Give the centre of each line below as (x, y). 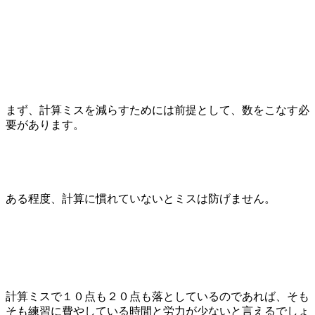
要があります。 (45, 125)
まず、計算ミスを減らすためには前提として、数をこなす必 (157, 110)
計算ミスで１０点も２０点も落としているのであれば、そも (157, 297)
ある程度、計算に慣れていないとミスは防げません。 (141, 199)
